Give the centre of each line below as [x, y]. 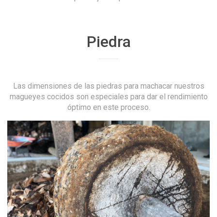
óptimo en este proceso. [108, 107]
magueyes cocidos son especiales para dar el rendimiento [108, 96]
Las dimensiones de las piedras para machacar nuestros [108, 86]
